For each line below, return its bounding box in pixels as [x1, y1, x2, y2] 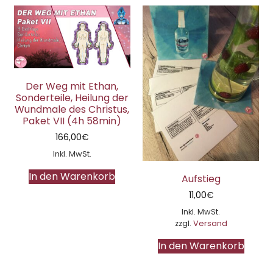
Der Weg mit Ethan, [26, 79, 119, 94]
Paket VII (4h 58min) [23, 114, 122, 129]
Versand [193, 218, 227, 229]
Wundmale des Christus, [15, 102, 130, 117]
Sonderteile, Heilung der [15, 91, 129, 105]
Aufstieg [181, 171, 221, 186]
